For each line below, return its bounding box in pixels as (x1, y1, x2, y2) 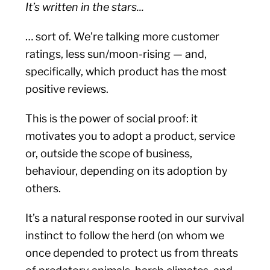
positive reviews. (25, 83, 111, 95)
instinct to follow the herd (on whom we (25, 229, 225, 242)
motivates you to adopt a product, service (25, 130, 236, 142)
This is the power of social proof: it (25, 112, 198, 125)
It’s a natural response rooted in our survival (25, 212, 245, 224)
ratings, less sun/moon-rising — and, (25, 48, 207, 60)
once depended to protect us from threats (25, 246, 239, 259)
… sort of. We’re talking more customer (25, 30, 220, 43)
